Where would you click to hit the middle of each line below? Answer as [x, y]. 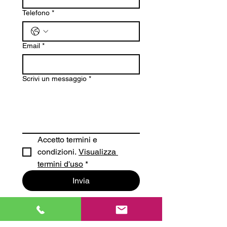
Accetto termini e [67, 140]
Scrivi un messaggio [54, 79]
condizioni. [58, 152]
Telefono [36, 13]
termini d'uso [60, 164]
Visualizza [97, 152]
